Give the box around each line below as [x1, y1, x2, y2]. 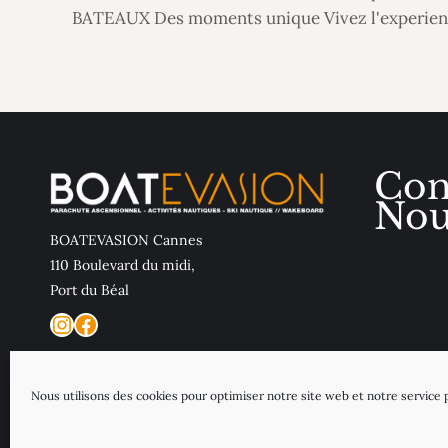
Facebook [73, 307, 178, 339]
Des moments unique [154, 7, 320, 30]
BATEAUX [72, 7, 150, 30]
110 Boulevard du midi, [50, 256, 195, 275]
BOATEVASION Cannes [50, 231, 202, 250]
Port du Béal [50, 281, 129, 300]
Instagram [49, 307, 160, 339]
